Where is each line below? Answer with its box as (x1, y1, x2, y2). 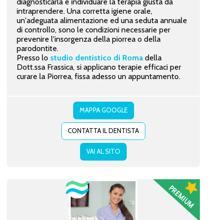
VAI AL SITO (86, 147, 120, 155)
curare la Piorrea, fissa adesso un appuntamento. (16, 71, 180, 81)
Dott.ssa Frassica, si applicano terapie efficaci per (16, 62, 181, 72)
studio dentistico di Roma (48, 53, 143, 62)
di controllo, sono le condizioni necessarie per (16, 25, 170, 34)
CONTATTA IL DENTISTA (67, 126, 139, 135)
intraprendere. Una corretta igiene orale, (16, 6, 152, 16)
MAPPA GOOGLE (79, 106, 128, 114)
